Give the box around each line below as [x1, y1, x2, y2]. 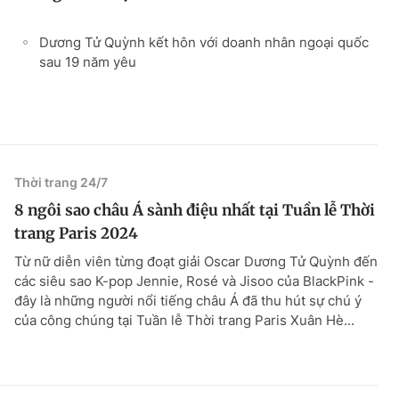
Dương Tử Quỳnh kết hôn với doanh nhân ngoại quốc [39, 33, 369, 51]
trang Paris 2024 [14, 223, 138, 243]
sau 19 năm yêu [39, 53, 136, 70]
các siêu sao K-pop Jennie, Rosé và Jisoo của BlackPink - [14, 272, 374, 289]
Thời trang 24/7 [14, 174, 108, 190]
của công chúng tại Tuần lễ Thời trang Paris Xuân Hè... [14, 311, 354, 329]
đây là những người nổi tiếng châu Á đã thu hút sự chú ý [14, 291, 362, 309]
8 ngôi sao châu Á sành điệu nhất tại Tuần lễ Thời [14, 199, 375, 220]
